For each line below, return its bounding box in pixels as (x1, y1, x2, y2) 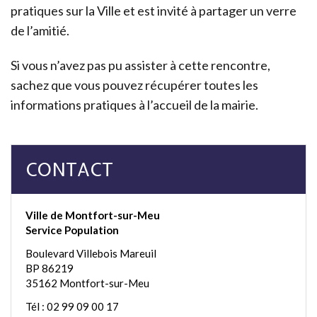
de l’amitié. (11, 23, 69, 39)
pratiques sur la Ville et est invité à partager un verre (11, 3, 296, 19)
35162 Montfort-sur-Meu (25, 277, 149, 290)
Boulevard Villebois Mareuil (25, 247, 156, 260)
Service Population (25, 224, 119, 237)
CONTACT (25, 157, 113, 183)
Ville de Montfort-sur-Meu (25, 209, 160, 222)
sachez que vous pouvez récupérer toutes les (11, 77, 258, 93)
